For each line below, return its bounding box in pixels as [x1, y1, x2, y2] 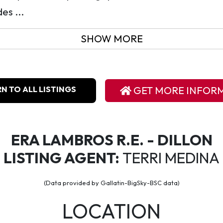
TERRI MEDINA [119, 148, 220, 167]
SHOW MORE [80, 32, 143, 45]
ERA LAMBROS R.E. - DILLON [10, 130, 213, 149]
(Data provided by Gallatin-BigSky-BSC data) [43, 179, 180, 187]
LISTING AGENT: [3, 148, 119, 167]
